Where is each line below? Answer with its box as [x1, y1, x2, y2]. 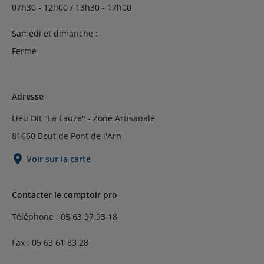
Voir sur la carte [27, 153, 91, 164]
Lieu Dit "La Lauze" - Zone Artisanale [12, 113, 155, 124]
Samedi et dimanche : [12, 28, 98, 39]
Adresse [12, 91, 44, 102]
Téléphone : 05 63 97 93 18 [12, 211, 117, 222]
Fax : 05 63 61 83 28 [12, 237, 88, 248]
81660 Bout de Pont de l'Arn [12, 130, 121, 141]
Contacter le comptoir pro [12, 189, 117, 200]
